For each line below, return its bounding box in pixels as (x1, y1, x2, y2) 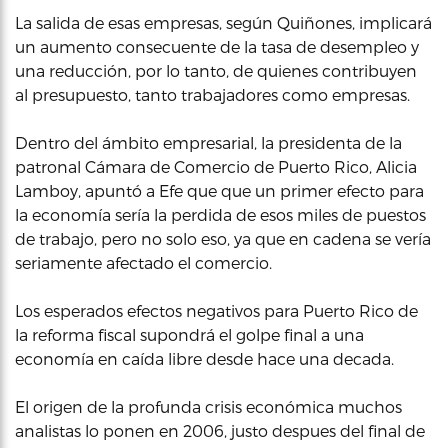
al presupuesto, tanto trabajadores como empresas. (15, 85, 410, 104)
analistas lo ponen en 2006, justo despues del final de (15, 421, 425, 440)
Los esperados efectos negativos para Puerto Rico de (15, 301, 418, 320)
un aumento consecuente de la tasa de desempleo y (15, 37, 419, 56)
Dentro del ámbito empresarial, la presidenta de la (15, 133, 402, 152)
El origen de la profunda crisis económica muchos (15, 397, 402, 416)
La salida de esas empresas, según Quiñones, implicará (15, 13, 432, 32)
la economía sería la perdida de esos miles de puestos (15, 205, 426, 224)
